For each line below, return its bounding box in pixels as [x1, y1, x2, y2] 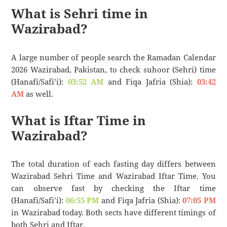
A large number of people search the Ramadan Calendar [11, 52, 216, 62]
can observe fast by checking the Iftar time [11, 183, 216, 194]
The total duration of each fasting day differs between [11, 159, 216, 169]
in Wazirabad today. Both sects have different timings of [11, 207, 216, 218]
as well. [24, 88, 54, 99]
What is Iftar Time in [11, 111, 146, 129]
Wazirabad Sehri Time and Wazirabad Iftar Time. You [11, 171, 216, 181]
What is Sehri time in [11, 5, 148, 22]
